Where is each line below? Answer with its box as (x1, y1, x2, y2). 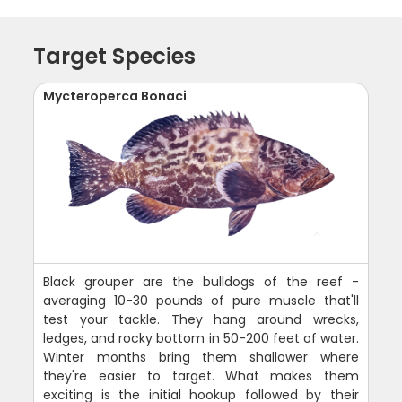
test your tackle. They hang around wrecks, (43, 310, 359, 329)
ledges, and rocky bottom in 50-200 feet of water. (43, 329, 359, 348)
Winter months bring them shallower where (43, 348, 359, 367)
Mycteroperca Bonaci (43, 87, 188, 106)
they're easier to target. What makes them (43, 367, 359, 386)
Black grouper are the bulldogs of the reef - (43, 273, 359, 292)
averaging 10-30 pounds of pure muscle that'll (43, 292, 359, 310)
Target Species (33, 41, 197, 72)
